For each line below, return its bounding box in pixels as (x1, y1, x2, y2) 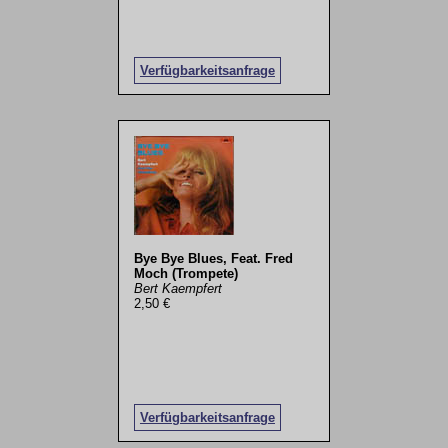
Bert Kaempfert (133, 281, 222, 297)
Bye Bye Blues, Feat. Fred (133, 251, 293, 267)
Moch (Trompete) (133, 266, 238, 282)
